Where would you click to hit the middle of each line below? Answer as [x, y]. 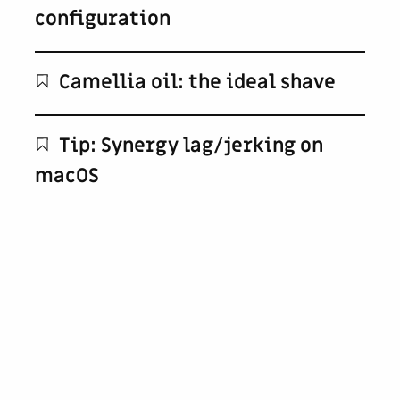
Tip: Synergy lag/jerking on [189, 146]
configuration [103, 20]
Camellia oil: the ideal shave [196, 83]
